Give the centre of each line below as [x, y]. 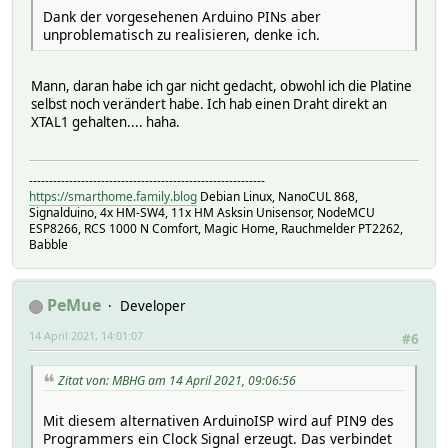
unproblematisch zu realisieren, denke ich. [181, 35]
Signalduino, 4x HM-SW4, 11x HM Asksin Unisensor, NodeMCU [202, 213]
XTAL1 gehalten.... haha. [105, 122]
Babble [48, 245]
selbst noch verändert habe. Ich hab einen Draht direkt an [209, 104]
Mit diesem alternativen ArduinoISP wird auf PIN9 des [218, 421]
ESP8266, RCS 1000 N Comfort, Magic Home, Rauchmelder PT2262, [216, 229]
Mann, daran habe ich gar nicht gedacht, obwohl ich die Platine [221, 86]
